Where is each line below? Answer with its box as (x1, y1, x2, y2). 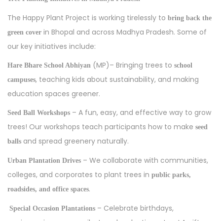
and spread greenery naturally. (21, 136, 129, 146)
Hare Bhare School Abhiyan (7, 62, 91, 69)
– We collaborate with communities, (81, 155, 208, 165)
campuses (7, 76, 36, 83)
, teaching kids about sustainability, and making (36, 74, 199, 84)
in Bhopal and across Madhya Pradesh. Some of (41, 27, 207, 37)
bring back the (168, 14, 212, 22)
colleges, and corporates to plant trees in (7, 170, 151, 180)
